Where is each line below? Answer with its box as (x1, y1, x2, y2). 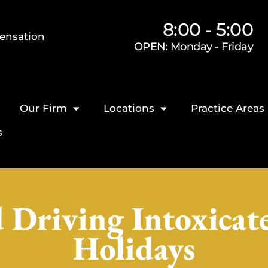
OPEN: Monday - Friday (133, 39, 254, 53)
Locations (103, 102, 155, 114)
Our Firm (20, 102, 68, 114)
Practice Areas (191, 102, 265, 114)
